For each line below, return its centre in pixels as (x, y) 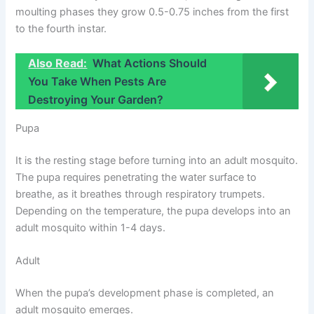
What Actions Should (150, 63)
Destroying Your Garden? (96, 100)
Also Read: (58, 63)
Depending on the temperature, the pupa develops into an (153, 211)
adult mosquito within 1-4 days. (91, 227)
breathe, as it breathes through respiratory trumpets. (141, 194)
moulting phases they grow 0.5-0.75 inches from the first (152, 12)
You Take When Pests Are (97, 82)
